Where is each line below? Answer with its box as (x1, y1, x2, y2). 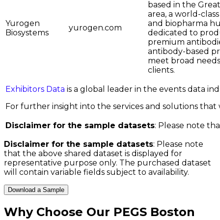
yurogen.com (69, 23, 122, 33)
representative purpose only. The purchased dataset (4, 158, 211, 168)
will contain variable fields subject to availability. (4, 167, 189, 177)
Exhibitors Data (5, 84, 65, 94)
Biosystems (5, 28, 49, 38)
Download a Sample (8, 186, 64, 194)
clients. (148, 65, 175, 75)
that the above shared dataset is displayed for (4, 149, 182, 159)
